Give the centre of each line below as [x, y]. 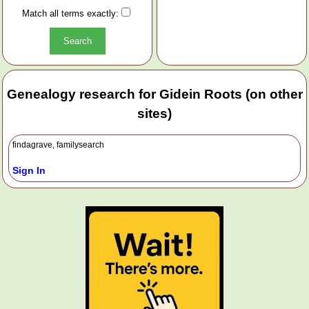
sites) [154, 113]
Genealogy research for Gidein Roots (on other [154, 94]
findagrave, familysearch [58, 144]
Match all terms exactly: [70, 14]
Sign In [29, 170]
